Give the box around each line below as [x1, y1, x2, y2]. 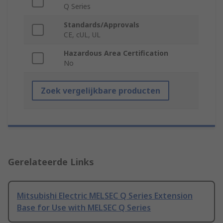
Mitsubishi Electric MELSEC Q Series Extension [17, 190, 193, 202]
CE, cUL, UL [64, 30, 101, 40]
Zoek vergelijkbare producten [41, 85, 160, 97]
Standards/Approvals [64, 20, 139, 30]
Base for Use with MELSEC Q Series [17, 202, 151, 214]
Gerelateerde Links [8, 156, 94, 168]
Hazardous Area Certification [64, 48, 168, 58]
